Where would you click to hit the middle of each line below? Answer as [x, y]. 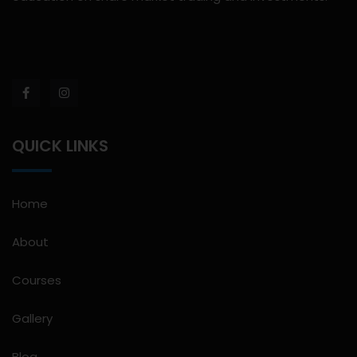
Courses [37, 280]
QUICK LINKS [60, 146]
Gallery [32, 319]
